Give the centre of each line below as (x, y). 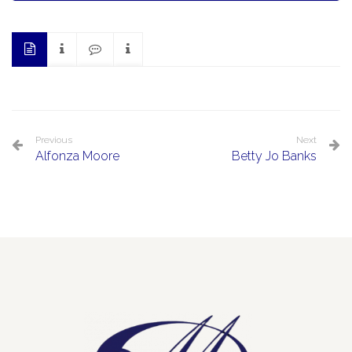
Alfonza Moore (77, 156)
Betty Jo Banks (274, 156)
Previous (54, 140)
